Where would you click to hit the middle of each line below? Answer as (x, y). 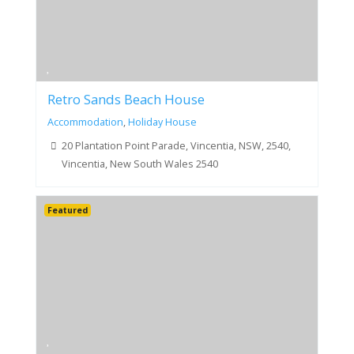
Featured (67, 211)
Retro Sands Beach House (126, 100)
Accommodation (85, 122)
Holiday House (162, 122)
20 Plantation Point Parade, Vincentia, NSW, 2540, (177, 145)
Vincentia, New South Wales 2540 (140, 164)
